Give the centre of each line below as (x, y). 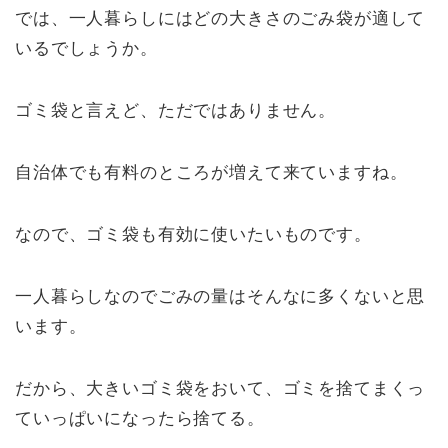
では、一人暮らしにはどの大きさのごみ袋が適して (220, 19)
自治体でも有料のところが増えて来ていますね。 (211, 173)
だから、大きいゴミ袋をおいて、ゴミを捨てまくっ (220, 389)
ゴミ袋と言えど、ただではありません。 (176, 111)
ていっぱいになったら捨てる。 (140, 419)
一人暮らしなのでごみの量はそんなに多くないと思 (220, 297)
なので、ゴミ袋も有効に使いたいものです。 (193, 235)
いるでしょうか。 (86, 49)
